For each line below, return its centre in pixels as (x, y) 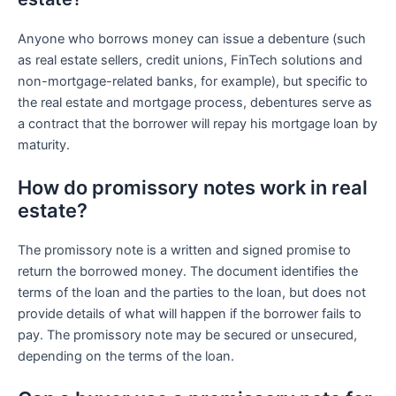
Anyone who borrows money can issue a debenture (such (192, 38)
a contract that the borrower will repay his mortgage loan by (198, 123)
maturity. (44, 145)
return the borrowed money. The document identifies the (188, 271)
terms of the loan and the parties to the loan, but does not (192, 292)
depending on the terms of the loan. (126, 356)
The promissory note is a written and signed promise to (184, 250)
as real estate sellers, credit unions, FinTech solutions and (190, 60)
